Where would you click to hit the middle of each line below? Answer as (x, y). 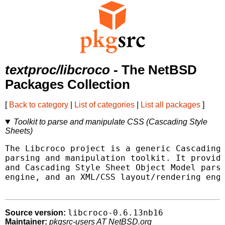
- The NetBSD (153, 70)
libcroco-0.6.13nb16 (116, 213)
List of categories (104, 105)
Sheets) (19, 131)
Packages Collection (68, 85)
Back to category (39, 105)
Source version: (35, 213)
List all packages (171, 105)
